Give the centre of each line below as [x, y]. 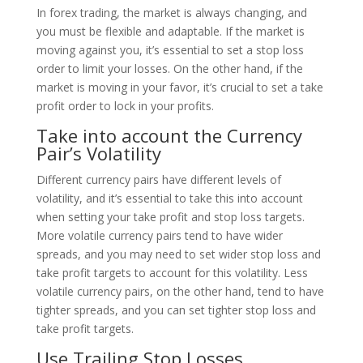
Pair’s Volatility [98, 153]
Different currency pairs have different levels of [158, 179]
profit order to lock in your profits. [125, 105]
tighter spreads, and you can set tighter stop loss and [176, 310]
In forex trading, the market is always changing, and [171, 12]
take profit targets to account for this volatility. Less [172, 272]
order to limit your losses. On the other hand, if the [169, 68]
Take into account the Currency [169, 135]
